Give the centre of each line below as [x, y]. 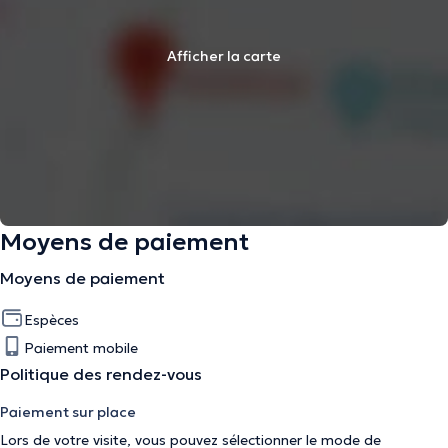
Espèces [51, 320]
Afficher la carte [224, 56]
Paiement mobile [81, 348]
